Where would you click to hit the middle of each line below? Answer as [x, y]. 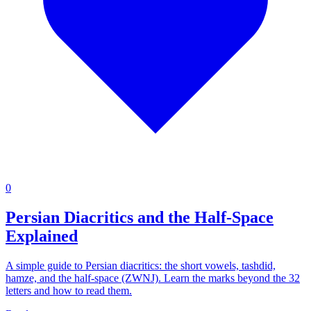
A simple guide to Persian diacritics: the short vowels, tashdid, [141, 266]
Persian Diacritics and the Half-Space [140, 218]
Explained [42, 236]
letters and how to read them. [69, 291]
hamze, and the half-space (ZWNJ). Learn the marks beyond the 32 [153, 278]
